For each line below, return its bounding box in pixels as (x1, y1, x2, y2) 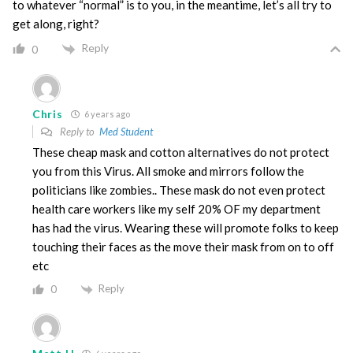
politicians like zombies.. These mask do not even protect (32, 182, 325, 197)
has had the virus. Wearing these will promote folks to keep (32, 220, 339, 235)
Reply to (58, 124, 99, 138)
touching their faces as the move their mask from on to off (32, 239, 334, 254)
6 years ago (82, 108, 130, 119)
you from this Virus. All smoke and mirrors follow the (32, 163, 304, 178)
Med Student (99, 124, 153, 138)
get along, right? (13, 17, 99, 32)
